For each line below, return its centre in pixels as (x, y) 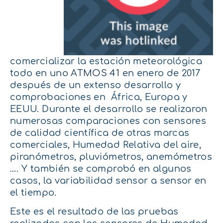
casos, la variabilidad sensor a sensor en (108, 181)
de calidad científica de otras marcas (100, 133)
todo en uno (41, 73)
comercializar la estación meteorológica (106, 61)
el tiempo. (33, 193)
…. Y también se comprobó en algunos (101, 169)
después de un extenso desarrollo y (96, 85)
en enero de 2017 (160, 73)
